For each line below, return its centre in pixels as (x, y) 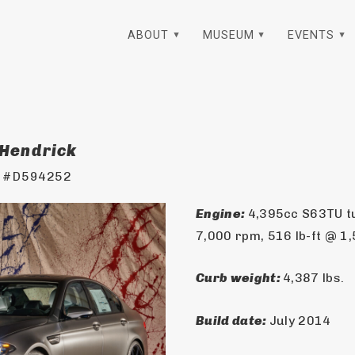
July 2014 (300, 320)
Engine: (222, 213)
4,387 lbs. (314, 278)
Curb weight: (240, 278)
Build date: (233, 320)
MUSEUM (228, 36)
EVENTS (311, 36)
